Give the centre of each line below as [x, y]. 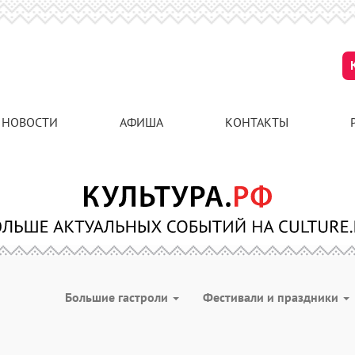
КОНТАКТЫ [257, 122]
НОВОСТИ [30, 122]
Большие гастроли [118, 297]
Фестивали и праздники [272, 297]
